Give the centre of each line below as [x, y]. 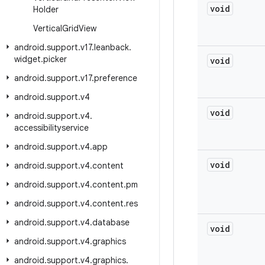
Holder [46, 9]
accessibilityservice [51, 128]
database [111, 222]
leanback [112, 47]
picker [55, 59]
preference [116, 78]
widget [28, 59]
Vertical [48, 28]
